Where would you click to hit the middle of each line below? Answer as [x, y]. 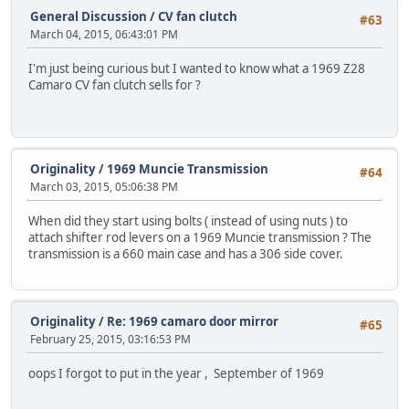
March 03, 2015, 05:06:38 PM [104, 186]
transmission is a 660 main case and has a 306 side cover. [186, 253]
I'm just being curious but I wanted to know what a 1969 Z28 [197, 68]
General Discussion [89, 16]
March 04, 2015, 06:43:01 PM [104, 34]
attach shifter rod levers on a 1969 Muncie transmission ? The [200, 237]
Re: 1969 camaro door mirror [193, 321]
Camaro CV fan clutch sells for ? [115, 84]
